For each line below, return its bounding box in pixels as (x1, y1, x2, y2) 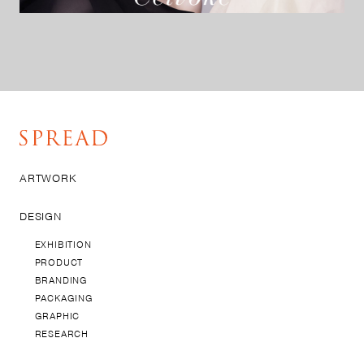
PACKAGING (34, 291, 93, 305)
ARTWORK (19, 171, 77, 185)
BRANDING (34, 273, 88, 287)
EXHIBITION (34, 237, 92, 251)
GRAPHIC (34, 309, 80, 323)
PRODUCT (34, 255, 84, 269)
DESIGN (19, 209, 62, 223)
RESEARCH (34, 327, 89, 340)
